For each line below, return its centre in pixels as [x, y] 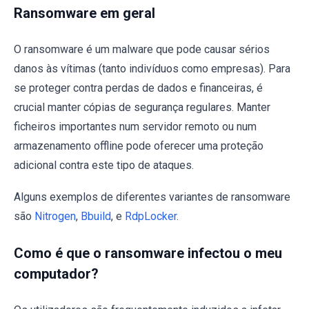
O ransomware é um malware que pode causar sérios [142, 49]
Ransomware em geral [84, 13]
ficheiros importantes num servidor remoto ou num [135, 126]
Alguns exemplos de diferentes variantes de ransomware [152, 197]
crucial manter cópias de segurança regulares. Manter [142, 107]
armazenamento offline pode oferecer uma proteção [139, 146]
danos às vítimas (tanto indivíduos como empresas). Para [152, 68]
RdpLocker [151, 216]
